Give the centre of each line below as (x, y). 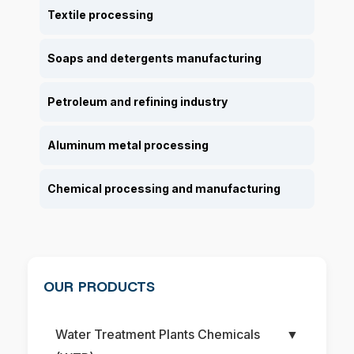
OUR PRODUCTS (99, 287)
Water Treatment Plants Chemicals (158, 335)
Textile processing (100, 15)
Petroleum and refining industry (137, 102)
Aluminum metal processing (128, 145)
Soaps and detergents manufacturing (154, 58)
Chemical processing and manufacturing (164, 189)
